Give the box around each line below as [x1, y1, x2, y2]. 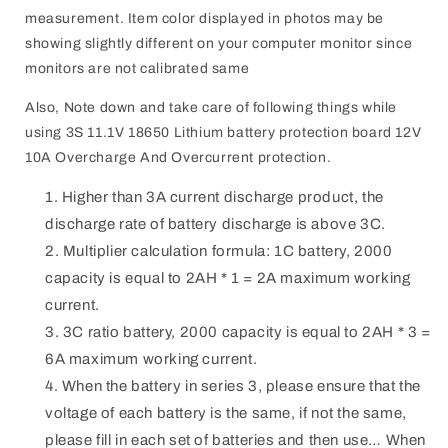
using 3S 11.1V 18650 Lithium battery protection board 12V [25, 124, 422, 140]
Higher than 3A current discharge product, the [61, 188, 384, 205]
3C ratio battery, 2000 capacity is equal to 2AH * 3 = [62, 323, 431, 340]
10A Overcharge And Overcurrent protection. [25, 149, 332, 165]
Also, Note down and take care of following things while [25, 99, 398, 115]
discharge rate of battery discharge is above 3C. [45, 215, 386, 232]
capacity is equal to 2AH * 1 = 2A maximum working [45, 269, 411, 286]
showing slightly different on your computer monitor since [25, 35, 413, 51]
